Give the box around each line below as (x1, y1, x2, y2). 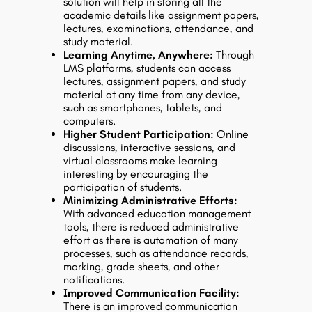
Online (217, 127, 249, 141)
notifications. (63, 273, 125, 286)
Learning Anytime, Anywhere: (63, 48, 216, 61)
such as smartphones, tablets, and (63, 101, 222, 114)
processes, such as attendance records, (63, 247, 249, 260)
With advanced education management (63, 207, 251, 220)
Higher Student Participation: (63, 127, 217, 141)
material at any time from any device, (63, 88, 240, 101)
